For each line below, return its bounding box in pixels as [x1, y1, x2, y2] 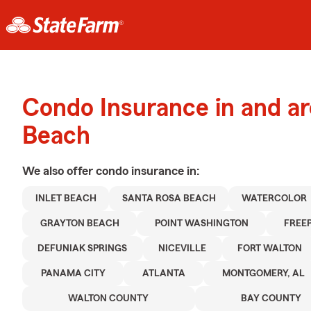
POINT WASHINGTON [154, 219, 249, 228]
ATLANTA [142, 269, 185, 278]
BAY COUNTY [241, 294, 301, 303]
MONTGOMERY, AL [221, 269, 305, 278]
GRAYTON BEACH [40, 219, 119, 228]
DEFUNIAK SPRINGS [37, 244, 128, 253]
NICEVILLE [158, 244, 207, 253]
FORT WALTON [237, 244, 302, 253]
